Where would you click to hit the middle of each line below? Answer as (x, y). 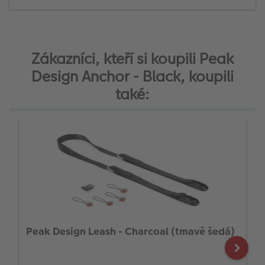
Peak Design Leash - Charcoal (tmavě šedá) (130, 231)
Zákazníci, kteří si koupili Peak (132, 59)
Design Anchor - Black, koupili (132, 76)
